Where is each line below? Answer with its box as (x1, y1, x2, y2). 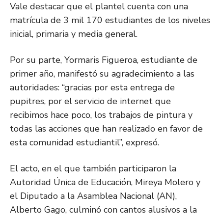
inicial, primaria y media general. (10, 28, 137, 40)
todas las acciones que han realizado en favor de (10, 123, 203, 135)
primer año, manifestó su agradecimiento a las (10, 68, 194, 80)
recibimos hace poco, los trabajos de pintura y (10, 109, 192, 121)
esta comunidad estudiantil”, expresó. (10, 137, 159, 149)
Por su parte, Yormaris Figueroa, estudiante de (10, 54, 197, 66)
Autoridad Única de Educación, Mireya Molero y (10, 176, 200, 189)
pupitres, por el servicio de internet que (10, 95, 171, 108)
